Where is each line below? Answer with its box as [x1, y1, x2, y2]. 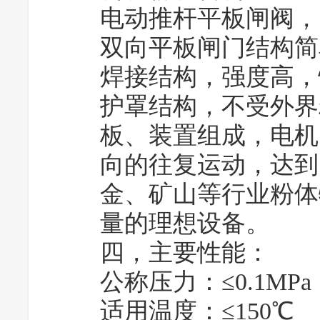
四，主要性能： [100, 239, 270, 266]
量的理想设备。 [100, 210, 270, 236]
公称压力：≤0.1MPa [100, 269, 311, 295]
